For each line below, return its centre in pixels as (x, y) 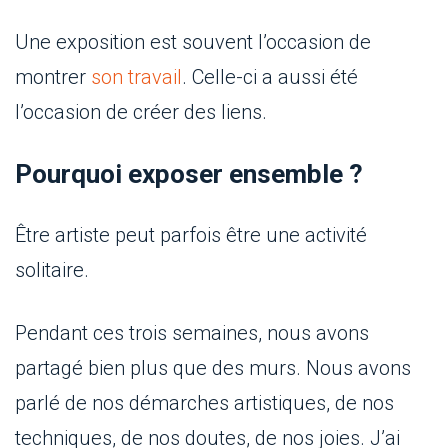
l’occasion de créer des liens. (141, 112)
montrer (53, 77)
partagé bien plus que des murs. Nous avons (213, 368)
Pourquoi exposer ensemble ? (189, 174)
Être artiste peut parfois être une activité (191, 235)
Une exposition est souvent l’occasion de (193, 42)
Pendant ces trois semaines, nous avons (192, 333)
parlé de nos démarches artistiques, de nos (204, 403)
